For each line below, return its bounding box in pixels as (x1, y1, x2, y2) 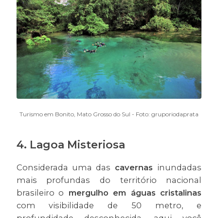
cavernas (114, 163, 158, 173)
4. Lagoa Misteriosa (16, 138, 125, 152)
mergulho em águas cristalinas (64, 188, 202, 198)
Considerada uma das (16, 163, 115, 173)
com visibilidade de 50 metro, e (16, 200, 202, 211)
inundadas (157, 163, 202, 173)
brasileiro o (16, 188, 64, 198)
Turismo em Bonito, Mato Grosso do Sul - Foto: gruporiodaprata (19, 110, 199, 118)
